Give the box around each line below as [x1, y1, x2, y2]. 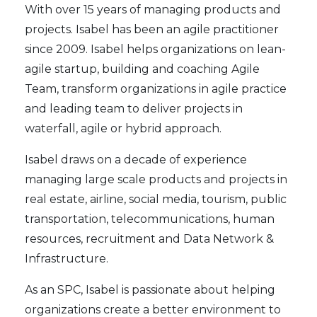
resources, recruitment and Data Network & [25, 231, 274, 246]
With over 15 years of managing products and [25, 2, 281, 16]
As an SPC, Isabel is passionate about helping [25, 282, 275, 296]
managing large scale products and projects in [25, 172, 287, 186]
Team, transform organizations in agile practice [25, 81, 287, 96]
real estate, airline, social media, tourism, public [25, 192, 287, 206]
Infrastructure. [25, 251, 108, 265]
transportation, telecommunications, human [25, 212, 275, 226]
